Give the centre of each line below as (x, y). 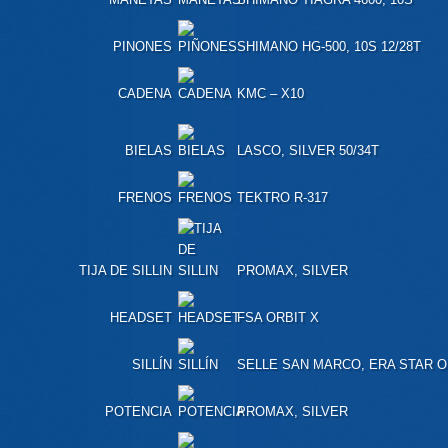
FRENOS (145, 197)
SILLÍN (152, 364)
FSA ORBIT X (277, 317)
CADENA (145, 93)
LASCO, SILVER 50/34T (307, 150)
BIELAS (148, 150)
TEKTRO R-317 (282, 197)
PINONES (142, 46)
